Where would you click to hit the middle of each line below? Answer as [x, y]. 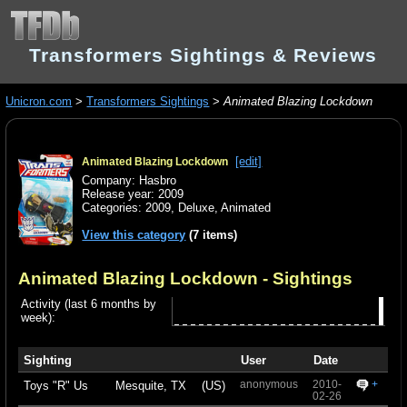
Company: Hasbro [129, 181]
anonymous [269, 383]
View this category [134, 235]
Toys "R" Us [55, 385]
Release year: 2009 [133, 194]
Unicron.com [39, 102]
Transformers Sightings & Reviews [203, 55]
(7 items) [212, 235]
